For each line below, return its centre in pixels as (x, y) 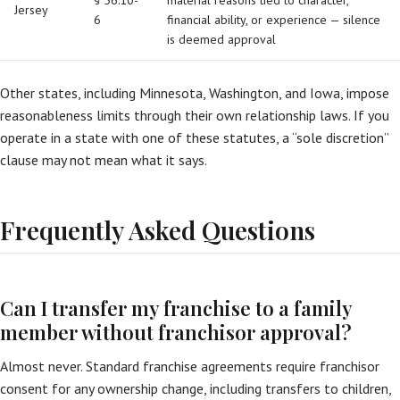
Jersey (31, 10)
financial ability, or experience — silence (274, 20)
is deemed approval (221, 39)
